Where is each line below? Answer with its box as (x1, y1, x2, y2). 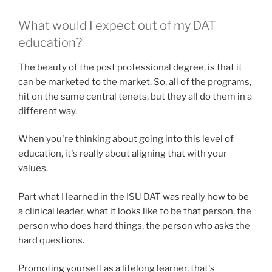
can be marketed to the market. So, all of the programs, (18, 76, 251, 87)
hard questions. (18, 234, 84, 246)
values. (18, 163, 48, 174)
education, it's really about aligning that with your (18, 148, 227, 159)
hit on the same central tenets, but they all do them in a (18, 90, 252, 102)
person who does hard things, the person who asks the (18, 220, 250, 231)
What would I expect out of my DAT (18, 18, 216, 33)
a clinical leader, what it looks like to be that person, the (18, 205, 251, 217)
